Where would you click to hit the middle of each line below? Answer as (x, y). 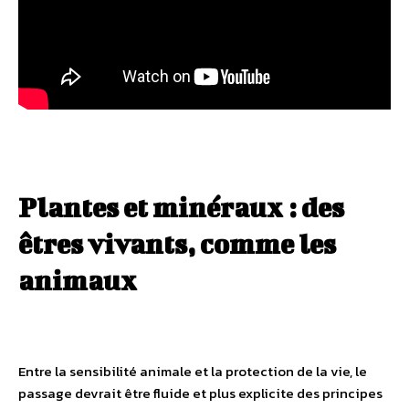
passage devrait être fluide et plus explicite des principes (200, 393)
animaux (78, 280)
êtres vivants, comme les (177, 243)
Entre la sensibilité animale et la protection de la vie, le (193, 371)
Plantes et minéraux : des (181, 207)
